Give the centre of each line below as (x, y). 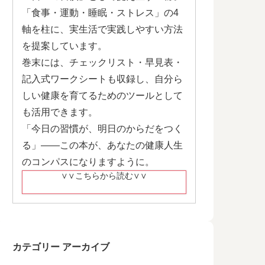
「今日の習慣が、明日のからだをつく (102, 128)
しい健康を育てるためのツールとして (102, 95)
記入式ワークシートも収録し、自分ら (102, 79)
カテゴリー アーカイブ (61, 247)
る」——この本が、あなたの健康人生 (102, 145)
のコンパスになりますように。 (88, 161)
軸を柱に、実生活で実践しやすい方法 (102, 29)
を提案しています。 (64, 46)
